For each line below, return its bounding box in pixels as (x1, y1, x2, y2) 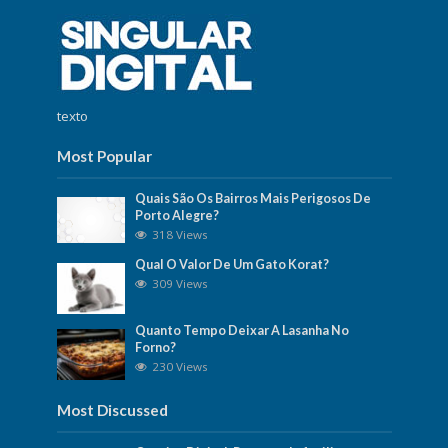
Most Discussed (56, 401, 168, 420)
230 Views (152, 359, 209, 375)
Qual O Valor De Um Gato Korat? (135, 257, 330, 273)
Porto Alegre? (135, 208, 220, 224)
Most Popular (56, 147, 152, 166)
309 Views (152, 276, 209, 292)
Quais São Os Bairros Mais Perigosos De (135, 191, 372, 207)
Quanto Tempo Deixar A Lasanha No (135, 323, 350, 339)
